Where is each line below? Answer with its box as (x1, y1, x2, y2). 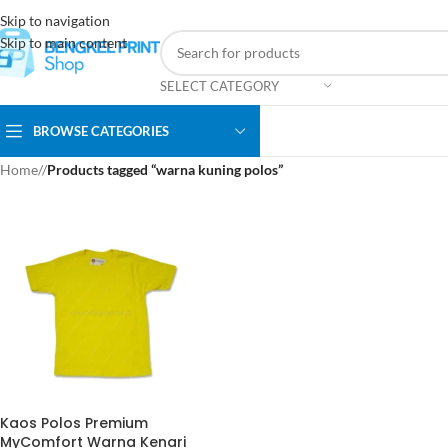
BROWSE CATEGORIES (33, 122, 169, 139)
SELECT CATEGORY (160, 77, 279, 94)
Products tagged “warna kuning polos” (47, 160, 283, 178)
